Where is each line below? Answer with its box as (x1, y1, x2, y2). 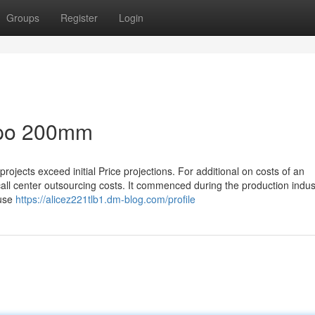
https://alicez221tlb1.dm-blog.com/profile (15, 192, 195, 206)
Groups (6, 11, 39, 25)
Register (60, 11, 98, 25)
